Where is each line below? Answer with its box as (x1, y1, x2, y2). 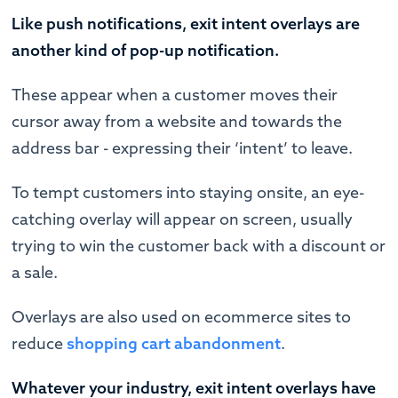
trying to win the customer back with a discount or (12, 235, 386, 257)
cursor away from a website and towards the (12, 111, 343, 132)
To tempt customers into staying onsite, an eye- (12, 182, 365, 203)
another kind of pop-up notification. (12, 40, 280, 61)
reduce (12, 333, 68, 354)
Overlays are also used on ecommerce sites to (12, 306, 352, 328)
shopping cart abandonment (67, 333, 282, 354)
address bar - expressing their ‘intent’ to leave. (12, 138, 357, 159)
